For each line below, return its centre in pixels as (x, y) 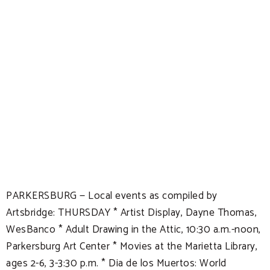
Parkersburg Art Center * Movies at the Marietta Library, (132, 246)
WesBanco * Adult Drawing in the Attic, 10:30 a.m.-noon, (133, 230)
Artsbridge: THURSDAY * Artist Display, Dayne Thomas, (131, 213)
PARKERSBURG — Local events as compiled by (112, 196)
